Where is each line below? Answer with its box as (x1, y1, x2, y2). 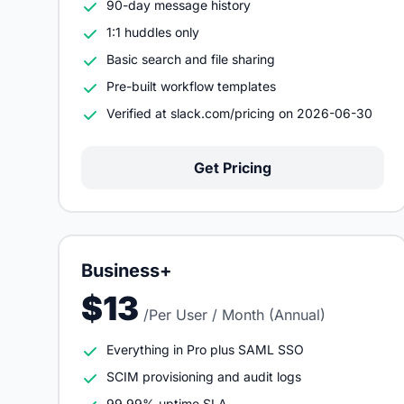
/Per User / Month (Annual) (143, 306, 326, 324)
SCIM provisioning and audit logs (106, 369, 301, 384)
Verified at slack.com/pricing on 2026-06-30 (106, 106, 372, 121)
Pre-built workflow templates (106, 78, 276, 94)
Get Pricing (194, 159, 271, 177)
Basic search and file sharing (106, 51, 275, 67)
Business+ (81, 260, 172, 281)
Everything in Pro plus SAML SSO (106, 342, 304, 357)
